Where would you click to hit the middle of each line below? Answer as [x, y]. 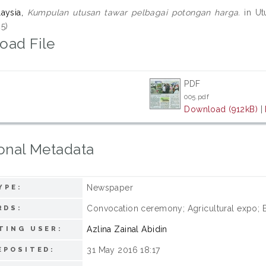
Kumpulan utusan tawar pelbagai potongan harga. [134, 12]
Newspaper [110, 188]
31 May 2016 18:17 [123, 250]
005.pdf [197, 97]
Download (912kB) [221, 109]
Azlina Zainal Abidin [127, 229]
